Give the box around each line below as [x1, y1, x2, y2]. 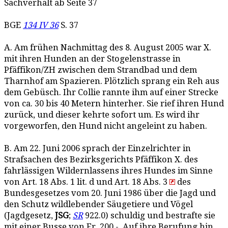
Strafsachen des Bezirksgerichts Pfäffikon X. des [4, 155, 198, 164]
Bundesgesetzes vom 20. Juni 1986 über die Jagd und [4, 188, 216, 198]
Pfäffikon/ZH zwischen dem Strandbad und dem [4, 65, 197, 75]
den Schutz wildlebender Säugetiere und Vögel [4, 199, 193, 209]
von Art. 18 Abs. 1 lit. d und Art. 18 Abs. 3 [4, 177, 169, 187]
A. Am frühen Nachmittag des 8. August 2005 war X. [4, 43, 211, 52]
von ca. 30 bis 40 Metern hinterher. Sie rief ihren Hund [4, 99, 224, 108]
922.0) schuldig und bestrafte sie [83, 211, 215, 220]
